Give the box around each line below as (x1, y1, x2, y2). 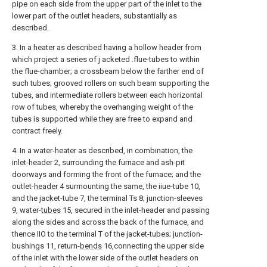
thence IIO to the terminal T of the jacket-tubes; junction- (12, 229, 203, 238)
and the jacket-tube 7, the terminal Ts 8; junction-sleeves (12, 194, 203, 203)
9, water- (12, 206, 41, 215)
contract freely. (12, 126, 63, 135)
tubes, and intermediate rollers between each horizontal (12, 91, 203, 100)
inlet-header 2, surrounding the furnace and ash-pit (12, 158, 185, 167)
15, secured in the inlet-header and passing (61, 206, 210, 215)
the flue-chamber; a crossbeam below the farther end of (12, 67, 204, 76)
